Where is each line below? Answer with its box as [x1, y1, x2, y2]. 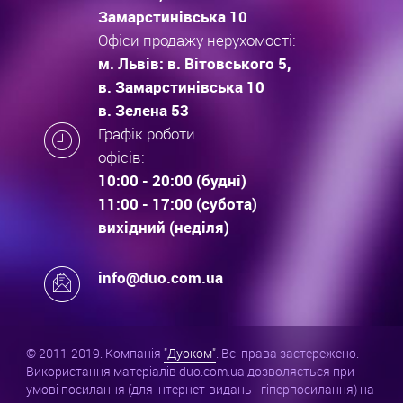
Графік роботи [98, 123, 195, 144]
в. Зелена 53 [98, 100, 189, 121]
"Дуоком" [164, 345, 216, 362]
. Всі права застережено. [216, 345, 359, 362]
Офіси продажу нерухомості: [98, 30, 296, 50]
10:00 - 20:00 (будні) [98, 170, 246, 191]
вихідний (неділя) [98, 217, 229, 237]
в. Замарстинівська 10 [98, 76, 264, 97]
